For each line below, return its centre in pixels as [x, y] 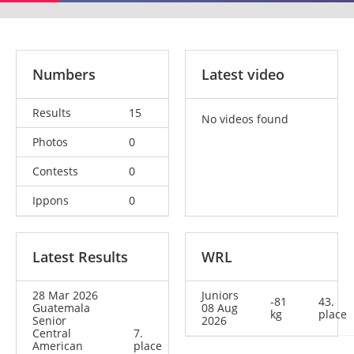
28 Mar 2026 [65, 295]
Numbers [64, 74]
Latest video [243, 74]
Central [52, 333]
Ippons [51, 200]
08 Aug [220, 307]
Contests [55, 171]
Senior [49, 320]
